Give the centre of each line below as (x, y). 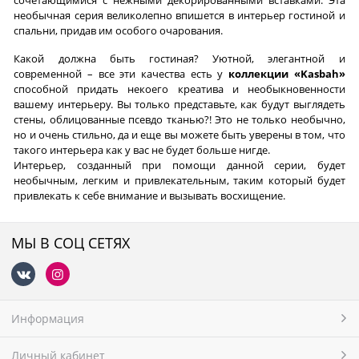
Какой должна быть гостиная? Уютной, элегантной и (179, 58)
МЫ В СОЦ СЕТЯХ (71, 242)
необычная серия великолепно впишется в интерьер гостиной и (179, 15)
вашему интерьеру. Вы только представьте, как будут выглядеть (179, 104)
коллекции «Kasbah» (287, 73)
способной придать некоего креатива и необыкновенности (179, 89)
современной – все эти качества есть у (121, 73)
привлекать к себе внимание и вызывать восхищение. (150, 195)
